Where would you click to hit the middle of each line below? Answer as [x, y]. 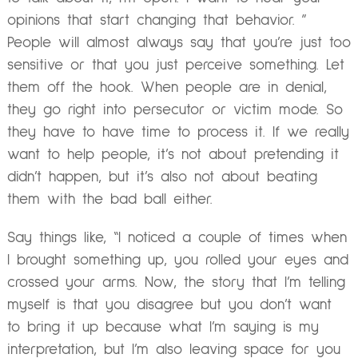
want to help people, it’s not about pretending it [173, 155]
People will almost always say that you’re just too [179, 43]
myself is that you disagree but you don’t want [169, 304]
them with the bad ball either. [109, 200]
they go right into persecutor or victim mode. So [175, 110]
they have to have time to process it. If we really [178, 133]
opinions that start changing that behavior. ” [157, 21]
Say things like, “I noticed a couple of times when [177, 237]
